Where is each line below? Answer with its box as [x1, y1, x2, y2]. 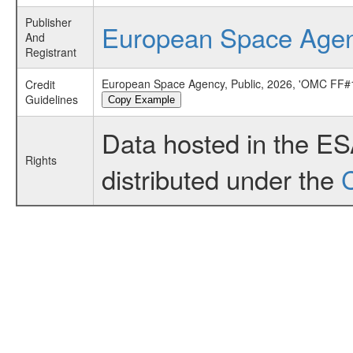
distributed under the [101, 160, 341, 197]
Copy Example [107, 94, 175, 106]
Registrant [24, 44, 76, 60]
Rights [24, 152, 57, 168]
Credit [24, 76, 55, 92]
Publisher [24, 14, 72, 30]
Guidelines [24, 91, 78, 107]
